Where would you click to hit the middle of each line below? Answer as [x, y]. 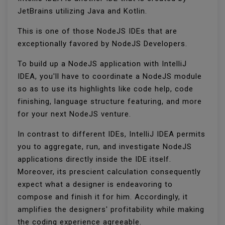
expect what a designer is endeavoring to [95, 185]
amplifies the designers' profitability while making [111, 210]
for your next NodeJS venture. [76, 114]
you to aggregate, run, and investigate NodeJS [105, 147]
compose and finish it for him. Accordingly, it [103, 197]
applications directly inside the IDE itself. [94, 159]
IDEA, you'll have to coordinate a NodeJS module [110, 77]
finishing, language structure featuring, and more [110, 102]
